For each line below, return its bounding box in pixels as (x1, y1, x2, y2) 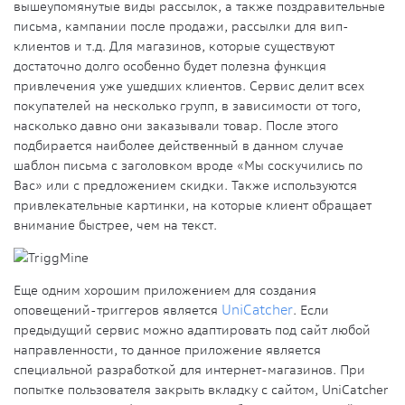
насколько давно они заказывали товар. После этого (14, 118, 338, 135)
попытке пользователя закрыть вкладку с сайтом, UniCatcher (14, 381, 389, 399)
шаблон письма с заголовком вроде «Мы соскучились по (14, 157, 363, 174)
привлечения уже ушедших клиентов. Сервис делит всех (14, 78, 364, 95)
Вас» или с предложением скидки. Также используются (14, 177, 357, 194)
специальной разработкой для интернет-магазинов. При (14, 362, 365, 379)
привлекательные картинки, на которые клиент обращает (14, 197, 372, 214)
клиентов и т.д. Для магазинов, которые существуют (14, 38, 334, 55)
